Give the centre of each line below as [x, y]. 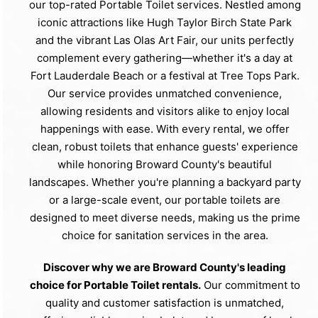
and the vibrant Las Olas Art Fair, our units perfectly [165, 40]
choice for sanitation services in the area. [165, 235]
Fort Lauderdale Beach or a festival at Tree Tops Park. [165, 75]
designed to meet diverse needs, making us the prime [165, 217]
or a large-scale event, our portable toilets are [165, 199]
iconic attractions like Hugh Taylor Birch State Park [165, 22]
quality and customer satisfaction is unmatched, [165, 302]
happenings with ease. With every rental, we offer [165, 128]
